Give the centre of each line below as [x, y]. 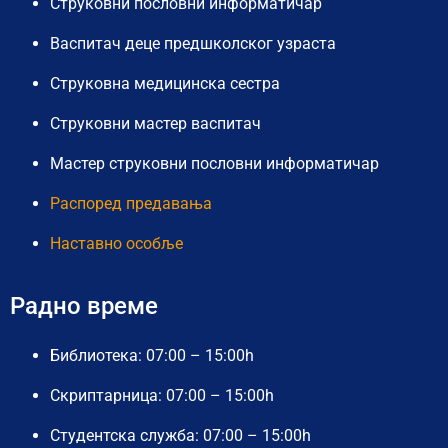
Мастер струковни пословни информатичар [214, 163]
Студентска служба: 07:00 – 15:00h [180, 435]
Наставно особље [116, 243]
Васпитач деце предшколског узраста [193, 43]
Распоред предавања [131, 203]
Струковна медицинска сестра [165, 83]
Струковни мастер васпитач [155, 123]
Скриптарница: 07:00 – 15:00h [162, 395]
